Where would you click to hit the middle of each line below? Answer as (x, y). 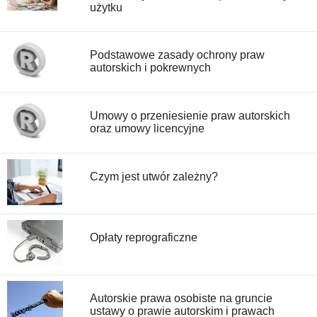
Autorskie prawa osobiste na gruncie (181, 298)
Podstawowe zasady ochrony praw (177, 54)
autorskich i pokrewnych (150, 67)
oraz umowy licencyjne (147, 128)
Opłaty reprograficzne (144, 237)
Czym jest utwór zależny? (154, 176)
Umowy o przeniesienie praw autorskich (190, 115)
